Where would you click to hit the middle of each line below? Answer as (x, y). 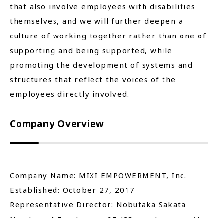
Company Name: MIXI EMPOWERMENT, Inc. (98, 175)
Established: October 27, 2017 (73, 190)
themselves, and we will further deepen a (96, 21)
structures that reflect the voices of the (93, 80)
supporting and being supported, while (91, 50)
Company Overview (57, 124)
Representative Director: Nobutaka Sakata (98, 205)
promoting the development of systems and (101, 65)
